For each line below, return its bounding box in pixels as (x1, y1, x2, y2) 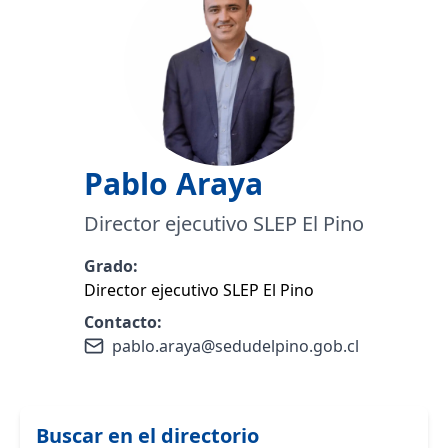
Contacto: (84, 311, 162, 334)
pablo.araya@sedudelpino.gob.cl (112, 335, 359, 358)
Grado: (84, 255, 138, 278)
